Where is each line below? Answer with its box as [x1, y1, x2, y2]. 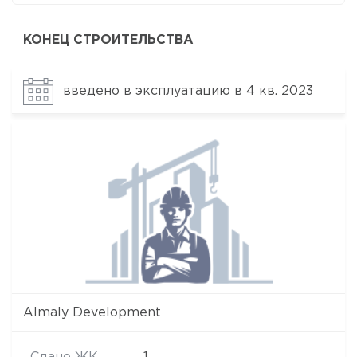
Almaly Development [22, 307, 161, 320]
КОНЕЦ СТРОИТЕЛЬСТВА [22, 34, 194, 47]
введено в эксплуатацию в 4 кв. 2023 [62, 84, 313, 97]
